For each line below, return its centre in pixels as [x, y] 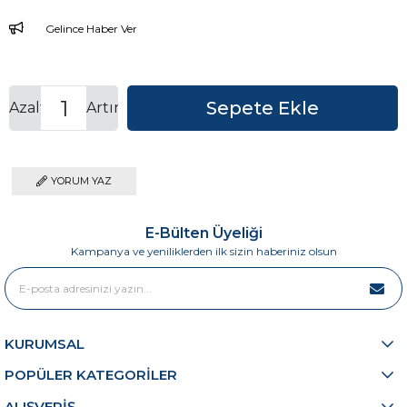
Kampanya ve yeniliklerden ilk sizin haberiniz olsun [203, 252]
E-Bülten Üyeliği [203, 233]
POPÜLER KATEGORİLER [91, 375]
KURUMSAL [45, 344]
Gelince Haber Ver [91, 29]
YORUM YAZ [81, 181]
